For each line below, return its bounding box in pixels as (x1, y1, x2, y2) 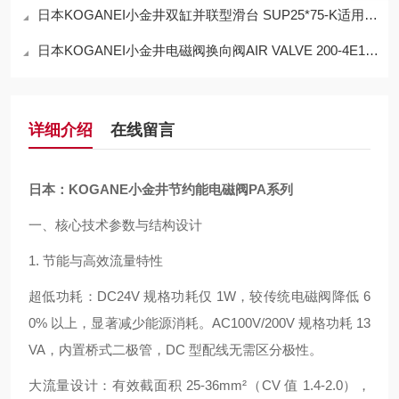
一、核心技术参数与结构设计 (28, 217, 202, 232)
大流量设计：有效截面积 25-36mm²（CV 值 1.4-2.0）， (28, 378, 370, 393)
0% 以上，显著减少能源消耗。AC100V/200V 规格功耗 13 (28, 315, 370, 330)
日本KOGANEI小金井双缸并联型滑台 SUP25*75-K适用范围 (37, 7, 364, 22)
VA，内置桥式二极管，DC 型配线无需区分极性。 (28, 342, 322, 357)
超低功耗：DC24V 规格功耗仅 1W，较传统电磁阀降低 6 (28, 289, 370, 304)
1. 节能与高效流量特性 (28, 253, 163, 268)
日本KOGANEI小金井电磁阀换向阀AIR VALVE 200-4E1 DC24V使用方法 (37, 43, 365, 58)
